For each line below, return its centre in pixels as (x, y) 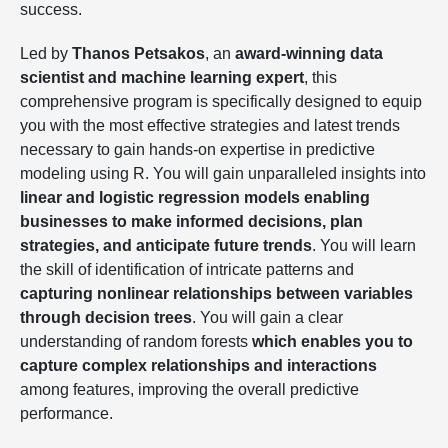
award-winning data (309, 53)
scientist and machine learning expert (162, 77)
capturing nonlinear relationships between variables (216, 293)
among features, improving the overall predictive (189, 389)
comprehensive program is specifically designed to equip (221, 101)
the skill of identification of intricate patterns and (187, 269)
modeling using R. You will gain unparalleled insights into (223, 173)
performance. (66, 413)
